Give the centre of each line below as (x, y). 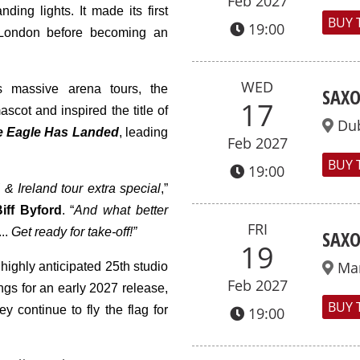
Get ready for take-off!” (74, 232)
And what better (121, 210)
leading (147, 132)
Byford (41, 210)
